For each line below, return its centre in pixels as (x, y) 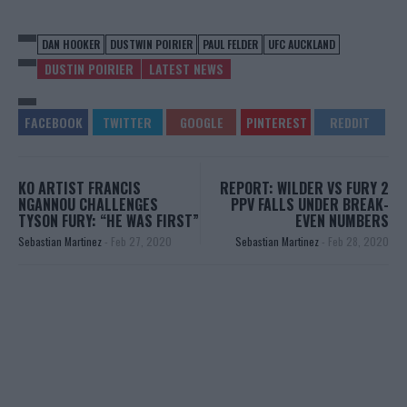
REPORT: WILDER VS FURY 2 (304, 188)
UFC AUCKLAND (302, 44)
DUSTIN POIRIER (89, 68)
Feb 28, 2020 (358, 241)
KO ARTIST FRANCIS (79, 188)
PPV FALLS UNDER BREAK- (310, 204)
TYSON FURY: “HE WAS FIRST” (109, 220)
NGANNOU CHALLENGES (88, 204)
